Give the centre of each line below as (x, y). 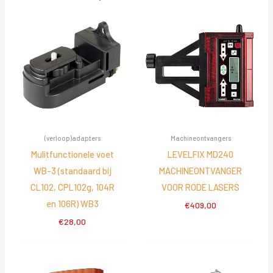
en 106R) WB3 (72, 203)
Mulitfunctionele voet (72, 154)
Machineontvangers (200, 138)
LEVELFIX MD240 (201, 154)
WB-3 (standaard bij (72, 170)
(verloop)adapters (72, 138)
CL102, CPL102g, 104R (72, 187)
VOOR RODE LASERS (201, 187)
